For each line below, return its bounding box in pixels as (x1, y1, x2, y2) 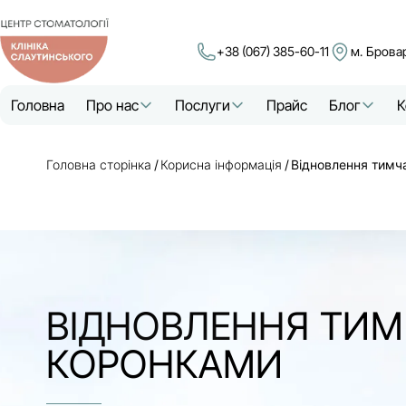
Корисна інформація (160, 157, 282, 172)
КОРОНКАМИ (46, 341, 285, 387)
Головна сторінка (46, 157, 151, 172)
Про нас (86, 96, 139, 114)
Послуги (175, 96, 230, 114)
